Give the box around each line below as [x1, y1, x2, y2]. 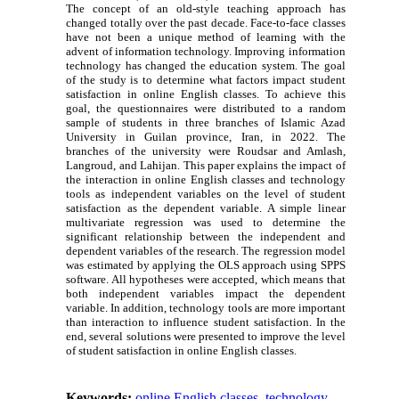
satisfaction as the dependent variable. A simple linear [66, 200, 346, 215]
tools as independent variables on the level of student [66, 186, 346, 200]
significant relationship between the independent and [66, 229, 346, 243]
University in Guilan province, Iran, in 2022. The [66, 129, 346, 143]
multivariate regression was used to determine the [66, 215, 346, 229]
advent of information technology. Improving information [66, 44, 346, 58]
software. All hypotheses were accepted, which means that [66, 272, 346, 286]
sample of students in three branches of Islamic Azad [66, 115, 346, 129]
